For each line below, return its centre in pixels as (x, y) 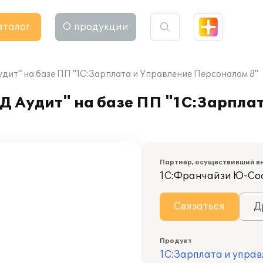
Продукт (176, 241)
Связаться (199, 207)
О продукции (96, 27)
